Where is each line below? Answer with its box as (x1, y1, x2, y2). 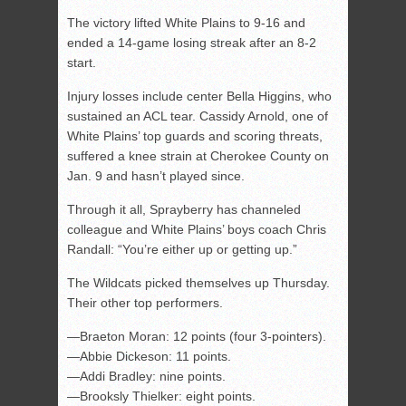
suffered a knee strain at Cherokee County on (67, 149, 329, 164)
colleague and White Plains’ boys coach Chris (67, 222, 326, 237)
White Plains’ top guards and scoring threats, (67, 129, 323, 144)
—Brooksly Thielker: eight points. (67, 389, 256, 404)
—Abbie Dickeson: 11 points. (67, 349, 231, 364)
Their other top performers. (67, 295, 223, 311)
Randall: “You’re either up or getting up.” (67, 242, 297, 257)
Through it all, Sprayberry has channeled (67, 202, 301, 217)
